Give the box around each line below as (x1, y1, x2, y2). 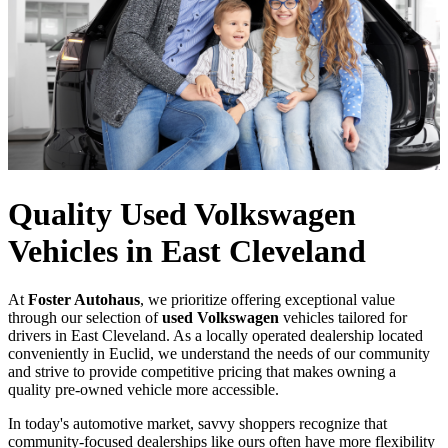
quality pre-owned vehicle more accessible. (8, 381, 279, 399)
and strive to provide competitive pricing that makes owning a (8, 363, 396, 381)
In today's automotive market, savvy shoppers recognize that (8, 415, 387, 433)
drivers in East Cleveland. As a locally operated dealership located (8, 327, 423, 345)
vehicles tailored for (279, 309, 407, 327)
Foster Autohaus (28, 291, 140, 309)
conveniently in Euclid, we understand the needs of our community (8, 345, 430, 363)
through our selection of (8, 309, 162, 327)
